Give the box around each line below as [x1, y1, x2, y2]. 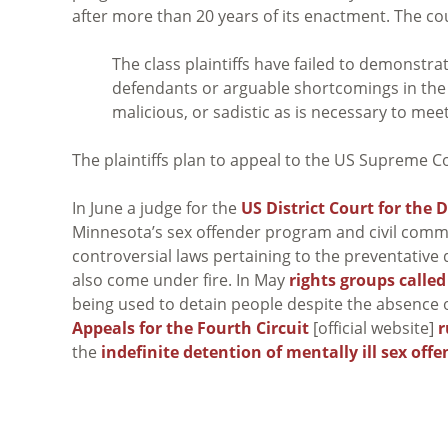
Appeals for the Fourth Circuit [72, 316, 309, 339]
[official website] [309, 316, 438, 339]
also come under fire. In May [72, 268, 289, 291]
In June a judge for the [72, 196, 241, 219]
